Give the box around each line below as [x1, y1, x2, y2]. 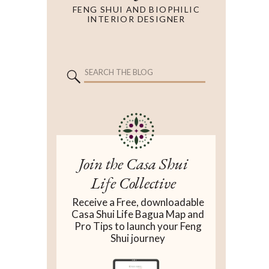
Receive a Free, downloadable [71, 196, 204, 208]
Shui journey [110, 232, 165, 244]
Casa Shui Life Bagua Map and [71, 208, 204, 220]
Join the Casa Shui [78, 153, 188, 174]
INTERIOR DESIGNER [87, 14, 186, 24]
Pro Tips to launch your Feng [74, 220, 202, 232]
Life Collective [90, 172, 176, 193]
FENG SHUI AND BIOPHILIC [72, 4, 201, 14]
